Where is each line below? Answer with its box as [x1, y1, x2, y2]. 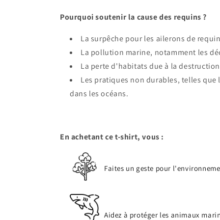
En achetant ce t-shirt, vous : [60, 132, 164, 142]
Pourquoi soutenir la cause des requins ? [60, 12, 207, 22]
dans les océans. [70, 88, 129, 99]
